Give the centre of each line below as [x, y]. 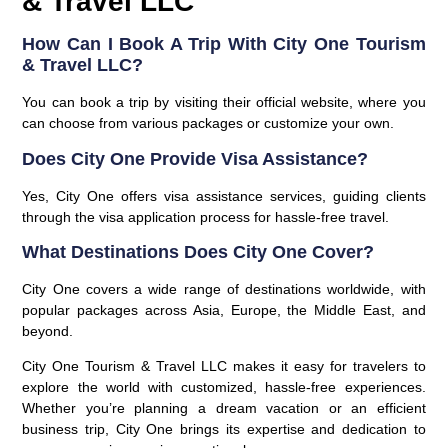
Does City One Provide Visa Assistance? [195, 158]
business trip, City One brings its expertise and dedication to [224, 429]
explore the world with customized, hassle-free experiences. [224, 387]
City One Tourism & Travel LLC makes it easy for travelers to [224, 366]
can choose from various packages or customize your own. [208, 123]
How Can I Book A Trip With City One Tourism [224, 44]
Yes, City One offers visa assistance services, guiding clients [224, 195]
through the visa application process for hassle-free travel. [206, 216]
